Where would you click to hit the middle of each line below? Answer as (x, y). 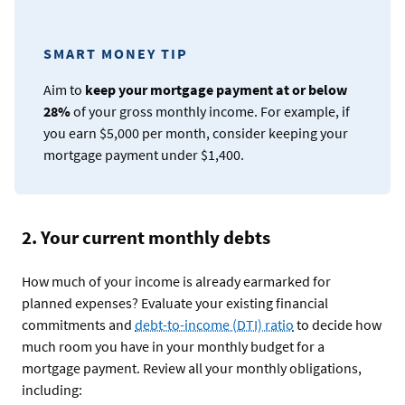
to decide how (338, 325)
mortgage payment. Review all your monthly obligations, (192, 368)
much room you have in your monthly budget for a (173, 347)
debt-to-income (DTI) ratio (214, 325)
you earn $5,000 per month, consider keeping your (196, 133)
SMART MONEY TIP (116, 54)
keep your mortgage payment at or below (216, 90)
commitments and (78, 325)
